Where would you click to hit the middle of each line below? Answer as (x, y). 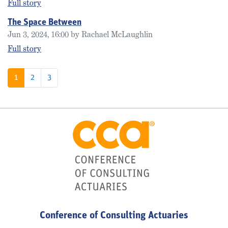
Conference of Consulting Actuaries (114, 216)
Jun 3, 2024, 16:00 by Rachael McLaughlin (80, 34)
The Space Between (45, 23)
